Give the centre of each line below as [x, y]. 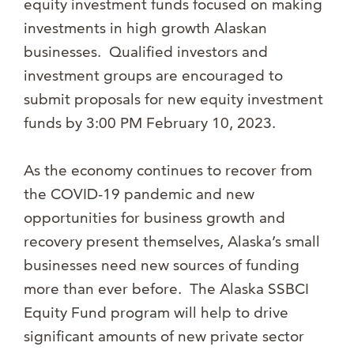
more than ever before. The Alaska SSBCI [166, 289]
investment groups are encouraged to [153, 76]
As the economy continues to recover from [168, 171]
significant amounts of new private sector [164, 337]
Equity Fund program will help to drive [156, 313]
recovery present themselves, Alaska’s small [172, 242]
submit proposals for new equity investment [173, 100]
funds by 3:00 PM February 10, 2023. [150, 123]
